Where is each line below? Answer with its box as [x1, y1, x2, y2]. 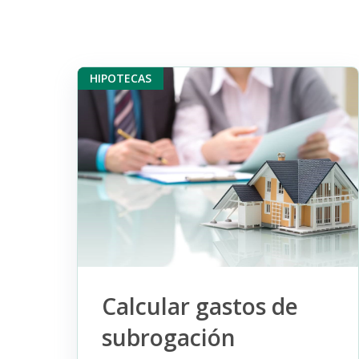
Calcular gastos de [102, 290, 298, 321]
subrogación [102, 321, 236, 353]
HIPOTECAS [90, 71, 151, 87]
